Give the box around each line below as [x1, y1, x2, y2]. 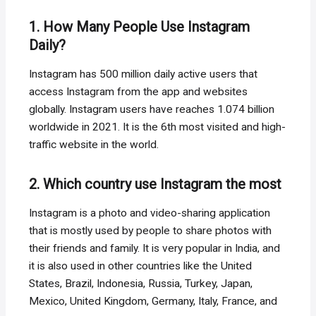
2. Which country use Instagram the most [29, 176, 282, 193]
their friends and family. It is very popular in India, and [29, 242, 281, 255]
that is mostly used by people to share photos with [29, 224, 272, 238]
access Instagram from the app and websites [29, 85, 248, 99]
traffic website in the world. [29, 138, 159, 152]
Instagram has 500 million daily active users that [29, 68, 258, 81]
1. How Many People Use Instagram [29, 18, 250, 36]
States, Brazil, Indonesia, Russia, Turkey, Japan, [29, 277, 253, 291]
